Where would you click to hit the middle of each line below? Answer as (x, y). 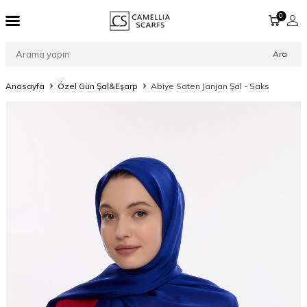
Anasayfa (25, 86)
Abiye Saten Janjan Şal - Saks (210, 86)
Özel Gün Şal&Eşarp (98, 86)
